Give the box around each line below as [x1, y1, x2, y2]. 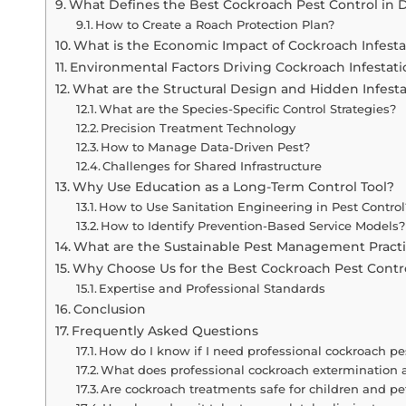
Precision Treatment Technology [101, 120, 296, 135]
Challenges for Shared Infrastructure [102, 158, 326, 173]
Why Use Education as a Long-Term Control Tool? [72, 178, 394, 195]
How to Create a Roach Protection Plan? [95, 16, 335, 32]
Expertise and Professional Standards [99, 280, 326, 295]
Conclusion [72, 300, 150, 317]
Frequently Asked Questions [71, 322, 258, 339]
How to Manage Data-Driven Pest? [101, 139, 311, 154]
